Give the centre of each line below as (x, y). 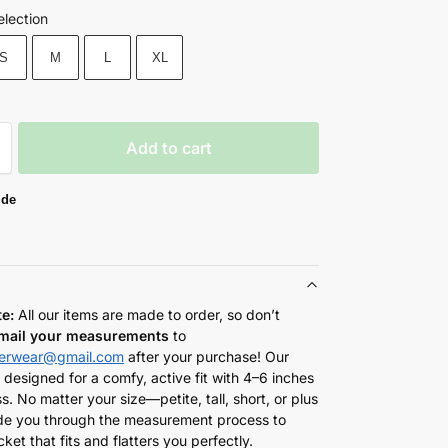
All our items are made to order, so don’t (149, 314)
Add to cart (168, 147)
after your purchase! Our (207, 356)
